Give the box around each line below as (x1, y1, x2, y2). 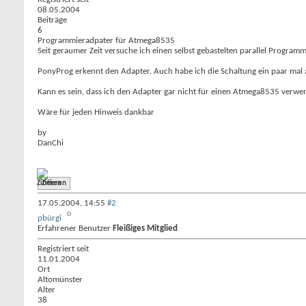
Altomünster (38, 275, 83, 284)
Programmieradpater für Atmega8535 (38, 36, 175, 45)
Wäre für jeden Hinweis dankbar (38, 108, 154, 117)
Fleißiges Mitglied (113, 224, 178, 233)
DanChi (38, 139, 64, 148)
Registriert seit (38, 245, 89, 253)
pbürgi (38, 214, 61, 223)
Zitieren (42, 180, 66, 187)
